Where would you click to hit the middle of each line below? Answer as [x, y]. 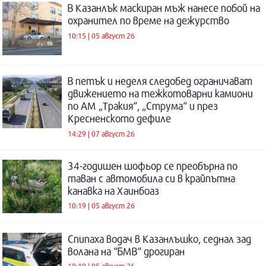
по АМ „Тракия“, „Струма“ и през [143, 106]
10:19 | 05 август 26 [101, 206]
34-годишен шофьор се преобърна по [153, 166]
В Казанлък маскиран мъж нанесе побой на [164, 8]
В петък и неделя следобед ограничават [160, 81]
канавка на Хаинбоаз [113, 191]
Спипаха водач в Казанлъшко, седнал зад [159, 239]
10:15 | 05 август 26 [101, 35]
